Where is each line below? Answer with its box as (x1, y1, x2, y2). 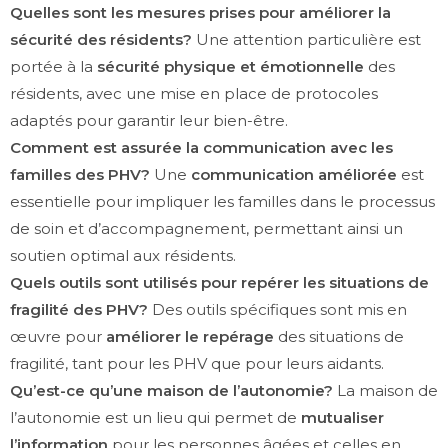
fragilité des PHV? (10, 299, 148, 319)
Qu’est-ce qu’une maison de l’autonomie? (10, 380, 333, 400)
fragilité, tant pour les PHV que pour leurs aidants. (10, 353, 384, 373)
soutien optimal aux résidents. (10, 245, 236, 265)
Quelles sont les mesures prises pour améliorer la (10, 2, 391, 22)
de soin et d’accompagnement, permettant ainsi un (10, 218, 403, 238)
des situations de (274, 326, 404, 346)
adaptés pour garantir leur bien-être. (10, 110, 288, 130)
